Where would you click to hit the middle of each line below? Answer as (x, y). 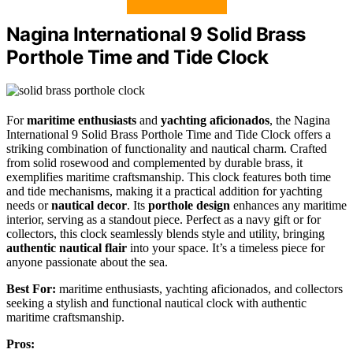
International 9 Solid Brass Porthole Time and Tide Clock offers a (169, 135)
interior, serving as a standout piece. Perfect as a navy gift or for (163, 220)
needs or (29, 206)
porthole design (189, 206)
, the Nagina (300, 121)
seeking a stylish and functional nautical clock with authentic (156, 303)
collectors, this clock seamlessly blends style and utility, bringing (165, 234)
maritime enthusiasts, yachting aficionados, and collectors (199, 289)
